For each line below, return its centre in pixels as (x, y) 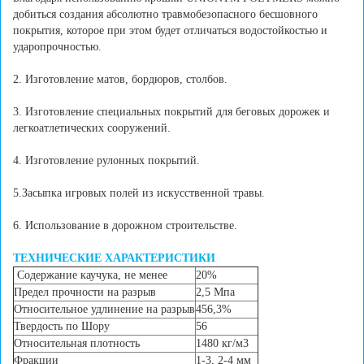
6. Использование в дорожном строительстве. (125, 226)
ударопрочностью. (57, 47)
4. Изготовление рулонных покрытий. (106, 161)
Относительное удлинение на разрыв (104, 310)
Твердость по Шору (62, 327)
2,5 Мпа (215, 292)
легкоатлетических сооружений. (92, 128)
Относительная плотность (77, 344)
